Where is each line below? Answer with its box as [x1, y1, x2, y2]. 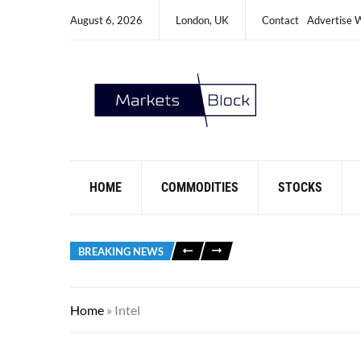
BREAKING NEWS [78, 244, 164, 258]
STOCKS [278, 179, 322, 195]
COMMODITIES [161, 179, 239, 195]
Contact [262, 14, 299, 27]
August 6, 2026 [70, 14, 143, 27]
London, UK [176, 14, 229, 27]
